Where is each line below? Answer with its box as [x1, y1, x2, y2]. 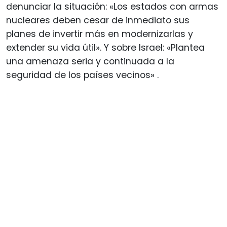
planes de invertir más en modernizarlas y [6, 27, 193, 40]
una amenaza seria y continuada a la [6, 55, 174, 67]
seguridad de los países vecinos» [6, 68, 157, 81]
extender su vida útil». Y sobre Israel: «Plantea [6, 41, 205, 54]
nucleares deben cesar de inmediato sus [6, 14, 190, 26]
